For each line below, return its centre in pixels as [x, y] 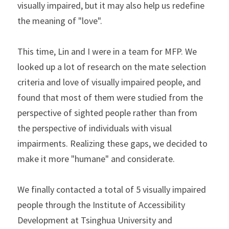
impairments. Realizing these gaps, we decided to [112, 143]
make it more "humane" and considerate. [96, 159]
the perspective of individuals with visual [95, 128]
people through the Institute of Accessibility [101, 205]
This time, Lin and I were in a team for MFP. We [107, 51]
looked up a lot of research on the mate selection [112, 67]
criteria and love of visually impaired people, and [109, 82]
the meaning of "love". [60, 21]
